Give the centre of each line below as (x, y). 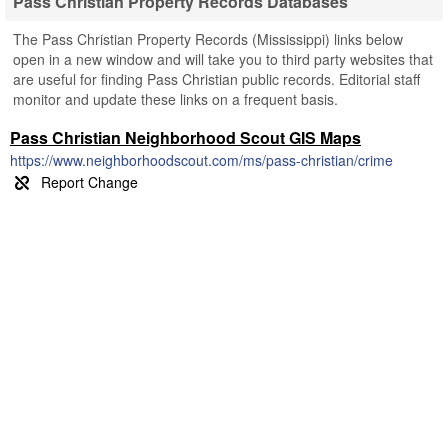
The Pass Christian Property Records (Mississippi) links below (208, 39)
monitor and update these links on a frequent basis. (175, 99)
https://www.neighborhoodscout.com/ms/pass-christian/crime (201, 160)
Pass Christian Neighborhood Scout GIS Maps (185, 137)
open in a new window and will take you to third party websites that (223, 59)
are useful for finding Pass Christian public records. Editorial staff (216, 79)
